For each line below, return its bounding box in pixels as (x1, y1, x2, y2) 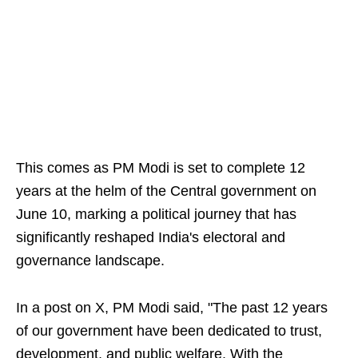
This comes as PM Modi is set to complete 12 (16, 160, 305, 176)
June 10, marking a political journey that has (16, 206, 296, 222)
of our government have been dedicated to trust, (16, 323, 322, 339)
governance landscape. (16, 253, 165, 268)
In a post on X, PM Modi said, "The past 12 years (16, 300, 328, 316)
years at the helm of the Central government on (16, 183, 316, 199)
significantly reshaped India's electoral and (16, 229, 285, 245)
